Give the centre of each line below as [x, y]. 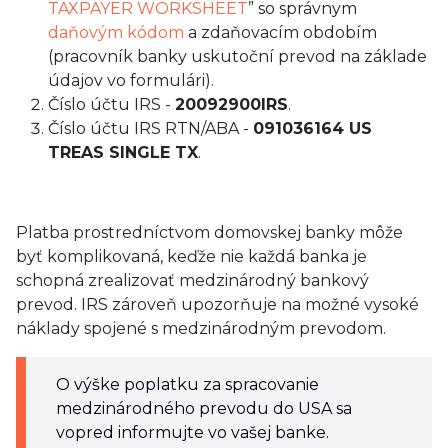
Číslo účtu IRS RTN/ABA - [150, 128]
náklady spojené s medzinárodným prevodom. [201, 328]
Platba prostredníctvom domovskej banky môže [209, 232]
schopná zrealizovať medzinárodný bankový [192, 280]
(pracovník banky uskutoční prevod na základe [237, 56]
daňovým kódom [116, 32]
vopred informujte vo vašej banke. [192, 432]
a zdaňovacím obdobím [280, 32]
